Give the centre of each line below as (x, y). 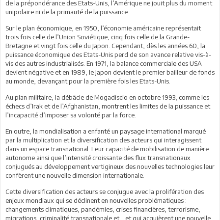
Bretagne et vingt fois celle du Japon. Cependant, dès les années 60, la (105, 45)
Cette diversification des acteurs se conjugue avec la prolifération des (105, 191)
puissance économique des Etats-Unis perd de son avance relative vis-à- (108, 54)
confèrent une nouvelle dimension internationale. (75, 175)
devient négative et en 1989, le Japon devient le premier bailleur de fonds (110, 72)
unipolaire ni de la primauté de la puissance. (67, 12)
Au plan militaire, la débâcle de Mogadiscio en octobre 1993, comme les (107, 97)
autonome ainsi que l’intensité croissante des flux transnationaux (98, 157)
